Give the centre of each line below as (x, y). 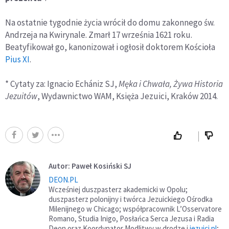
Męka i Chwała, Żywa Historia (171, 84)
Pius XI (17, 59)
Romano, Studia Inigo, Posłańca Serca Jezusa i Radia (131, 218)
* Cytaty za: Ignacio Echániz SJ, (62, 84)
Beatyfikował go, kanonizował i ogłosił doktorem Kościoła (110, 47)
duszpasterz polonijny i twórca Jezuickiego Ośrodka (131, 199)
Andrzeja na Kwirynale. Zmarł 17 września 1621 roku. (99, 35)
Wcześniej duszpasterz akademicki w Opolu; (118, 189)
